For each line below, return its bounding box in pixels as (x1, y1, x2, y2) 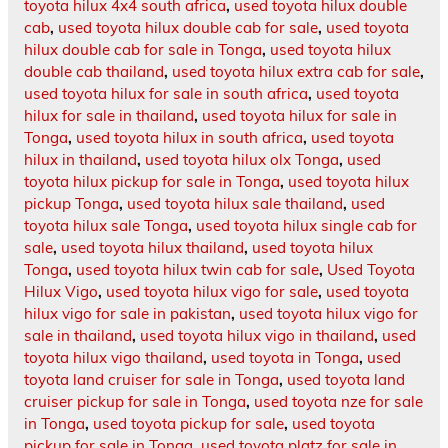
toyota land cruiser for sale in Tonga (24, 370, 279, 390)
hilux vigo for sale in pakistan (24, 304, 231, 324)
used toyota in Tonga (211, 348, 359, 368)
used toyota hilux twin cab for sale (76, 260, 319, 280)
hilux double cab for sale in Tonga (24, 40, 262, 60)
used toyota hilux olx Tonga (145, 150, 339, 170)
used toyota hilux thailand (61, 238, 244, 258)
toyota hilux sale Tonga (24, 216, 188, 236)
